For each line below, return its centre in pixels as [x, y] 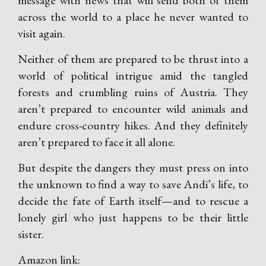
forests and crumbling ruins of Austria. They [133, 92]
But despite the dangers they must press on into [133, 167]
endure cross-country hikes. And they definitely [133, 125]
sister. [31, 234]
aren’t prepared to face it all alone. [96, 142]
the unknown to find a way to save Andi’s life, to [133, 184]
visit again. [42, 33]
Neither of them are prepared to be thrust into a [133, 59]
